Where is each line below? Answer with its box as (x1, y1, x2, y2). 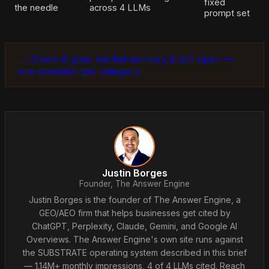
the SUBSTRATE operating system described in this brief (22, 247, 247, 258)
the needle (14, 2, 58, 13)
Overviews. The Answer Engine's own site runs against (26, 234, 243, 244)
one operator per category (17, 64, 140, 77)
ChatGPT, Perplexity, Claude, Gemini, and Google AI (32, 220, 237, 231)
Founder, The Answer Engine (79, 178, 190, 189)
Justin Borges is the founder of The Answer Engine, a (28, 194, 241, 205)
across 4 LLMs (89, 2, 151, 13)
